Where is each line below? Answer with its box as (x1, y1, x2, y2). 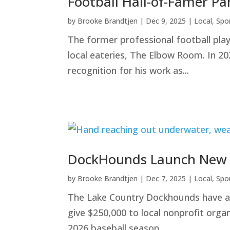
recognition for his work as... (68, 64, 189, 76)
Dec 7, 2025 (146, 174, 186, 183)
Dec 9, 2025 (146, 16, 186, 26)
